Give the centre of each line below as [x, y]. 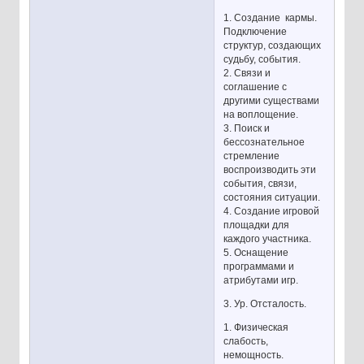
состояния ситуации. [272, 198]
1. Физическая [256, 328]
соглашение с [256, 87]
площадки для [257, 225]
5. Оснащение [256, 253]
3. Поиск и [247, 129]
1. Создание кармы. [271, 18]
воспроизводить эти [270, 170]
